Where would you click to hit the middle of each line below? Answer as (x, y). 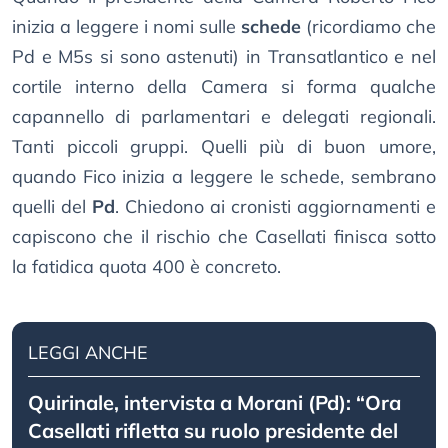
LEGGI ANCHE (88, 353)
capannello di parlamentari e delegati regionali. (224, 117)
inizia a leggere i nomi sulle (126, 27)
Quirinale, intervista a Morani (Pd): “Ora (214, 403)
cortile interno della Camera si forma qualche (224, 87)
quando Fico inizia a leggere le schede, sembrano (224, 177)
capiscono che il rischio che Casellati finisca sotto (224, 237)
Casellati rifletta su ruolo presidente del (213, 431)
